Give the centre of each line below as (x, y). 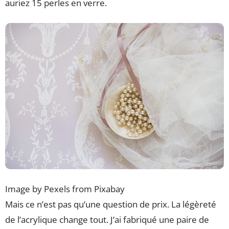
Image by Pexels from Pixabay (65, 189)
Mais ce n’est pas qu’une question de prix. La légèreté (111, 204)
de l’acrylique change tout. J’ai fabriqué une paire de (107, 219)
